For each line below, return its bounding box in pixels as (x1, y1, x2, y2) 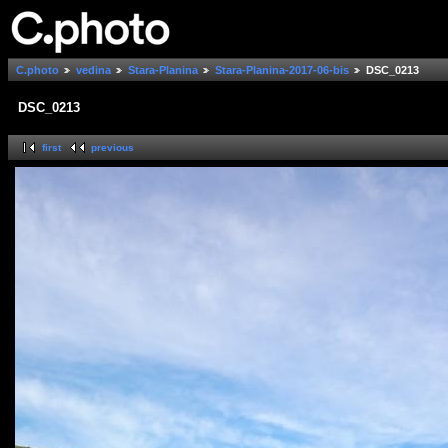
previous (91, 142, 134, 154)
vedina (76, 64, 111, 77)
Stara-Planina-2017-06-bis (215, 64, 349, 77)
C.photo (16, 64, 59, 77)
